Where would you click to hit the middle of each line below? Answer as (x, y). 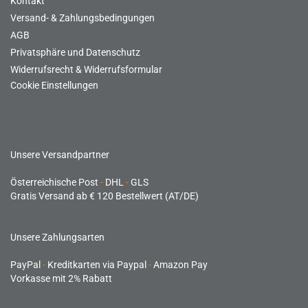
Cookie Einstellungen (54, 85)
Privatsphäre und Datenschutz (75, 52)
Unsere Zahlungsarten (57, 237)
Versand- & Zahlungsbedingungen (82, 18)
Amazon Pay (179, 265)
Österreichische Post (55, 182)
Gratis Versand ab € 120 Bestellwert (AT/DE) (104, 196)
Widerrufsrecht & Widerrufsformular (86, 69)
